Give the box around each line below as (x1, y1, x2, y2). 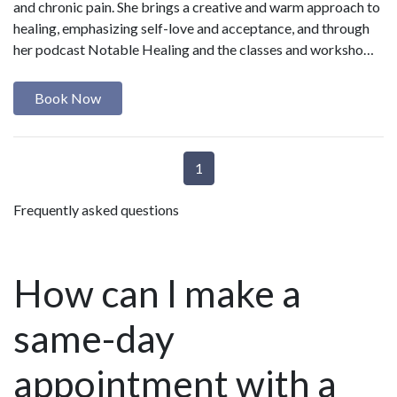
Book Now (35, 89, 101, 106)
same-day (13, 315, 175, 361)
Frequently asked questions (13, 200, 179, 218)
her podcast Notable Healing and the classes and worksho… (13, 40, 374, 58)
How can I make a (13, 269, 301, 315)
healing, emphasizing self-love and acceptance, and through (13, 19, 370, 36)
